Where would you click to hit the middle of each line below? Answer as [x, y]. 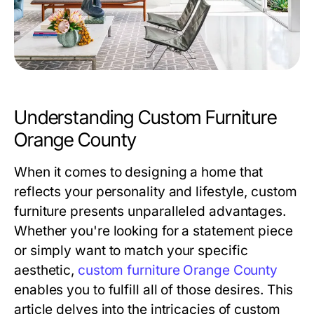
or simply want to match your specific [131, 250]
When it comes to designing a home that [139, 172]
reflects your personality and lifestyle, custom [156, 191]
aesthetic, [46, 270]
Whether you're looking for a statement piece [153, 231]
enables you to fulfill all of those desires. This [154, 289]
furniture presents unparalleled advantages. [150, 211]
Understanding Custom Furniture [145, 117]
